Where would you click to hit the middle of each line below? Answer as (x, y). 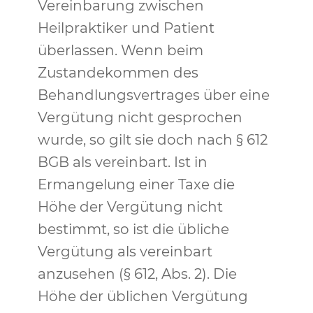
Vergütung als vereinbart (125, 252)
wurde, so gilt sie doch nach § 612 (152, 140)
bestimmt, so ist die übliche (133, 229)
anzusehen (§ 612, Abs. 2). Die (137, 274)
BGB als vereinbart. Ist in (122, 162)
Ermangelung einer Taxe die (136, 184)
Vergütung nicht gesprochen (140, 117)
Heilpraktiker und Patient (126, 28)
